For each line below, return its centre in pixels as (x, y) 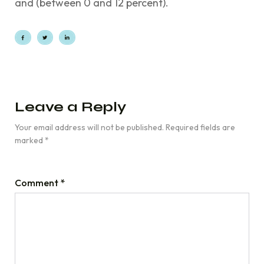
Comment (37, 182)
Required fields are (200, 127)
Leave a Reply (70, 107)
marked (30, 140)
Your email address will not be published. (89, 127)
